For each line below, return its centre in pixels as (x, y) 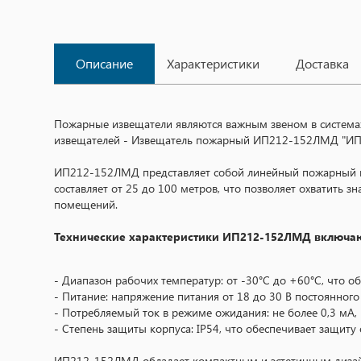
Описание (104, 63)
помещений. (86, 204)
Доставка (322, 63)
